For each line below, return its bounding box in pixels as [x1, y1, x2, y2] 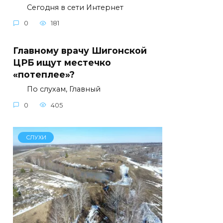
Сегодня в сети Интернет [13, 2, 123, 12]
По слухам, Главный [13, 85, 101, 94]
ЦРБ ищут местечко [13, 57, 111, 68]
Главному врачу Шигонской [13, 45, 147, 56]
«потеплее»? [13, 69, 75, 80]
